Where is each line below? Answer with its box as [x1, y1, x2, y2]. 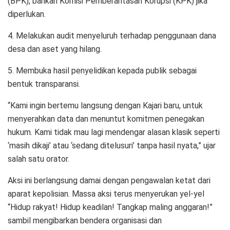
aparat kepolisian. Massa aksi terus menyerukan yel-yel [8, 188, 204, 199]
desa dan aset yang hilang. [8, 44, 102, 54]
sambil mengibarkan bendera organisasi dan [8, 215, 162, 225]
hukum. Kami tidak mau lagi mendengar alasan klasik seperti [8, 127, 220, 137]
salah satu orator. [8, 154, 69, 164]
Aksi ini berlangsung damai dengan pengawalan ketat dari [8, 175, 210, 185]
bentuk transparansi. [8, 79, 80, 89]
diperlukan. [8, 9, 46, 19]
